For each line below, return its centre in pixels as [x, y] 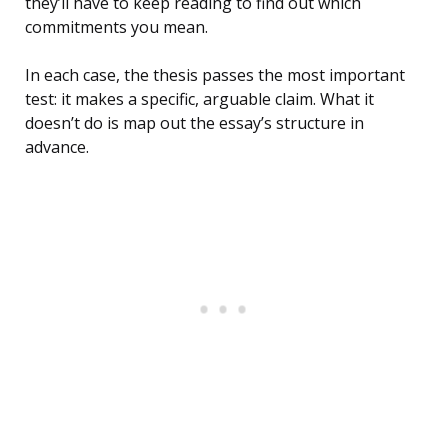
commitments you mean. [116, 27]
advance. [57, 147]
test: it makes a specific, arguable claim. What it [199, 99]
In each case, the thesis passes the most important [215, 75]
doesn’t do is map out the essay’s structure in [194, 123]
